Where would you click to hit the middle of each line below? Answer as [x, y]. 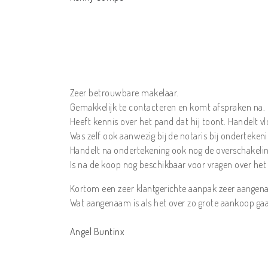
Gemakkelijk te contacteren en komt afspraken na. [168, 107]
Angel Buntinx [98, 232]
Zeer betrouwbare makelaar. [124, 93]
